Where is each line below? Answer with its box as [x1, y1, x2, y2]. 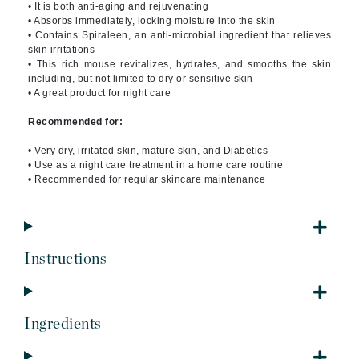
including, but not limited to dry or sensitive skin [28, 73, 253, 84]
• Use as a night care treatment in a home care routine [28, 159, 283, 171]
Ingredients [24, 317, 102, 332]
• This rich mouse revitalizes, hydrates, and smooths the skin [28, 58, 331, 70]
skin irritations [28, 44, 95, 55]
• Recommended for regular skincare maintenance [28, 174, 265, 185]
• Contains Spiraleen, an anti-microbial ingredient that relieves [28, 30, 331, 41]
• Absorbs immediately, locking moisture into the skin [28, 15, 276, 26]
